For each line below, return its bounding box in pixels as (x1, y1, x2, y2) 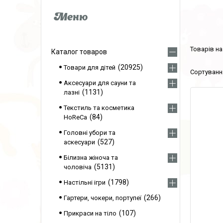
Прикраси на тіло (64, 210, 116, 217)
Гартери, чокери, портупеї (64, 194, 141, 202)
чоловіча (64, 163, 92, 171)
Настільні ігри (64, 179, 106, 186)
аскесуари (64, 138, 95, 146)
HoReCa (64, 113, 87, 121)
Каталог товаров (51, 48, 107, 56)
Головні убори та (64, 129, 115, 136)
